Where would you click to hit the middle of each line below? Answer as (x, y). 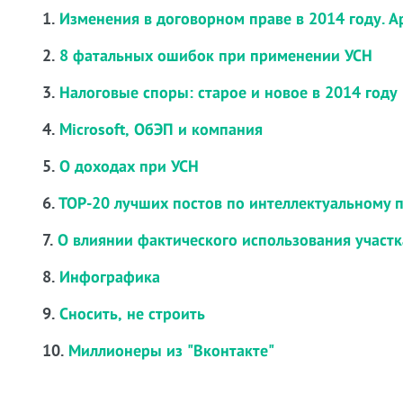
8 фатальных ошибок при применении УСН (216, 56)
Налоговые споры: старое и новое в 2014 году (228, 93)
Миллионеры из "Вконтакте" (174, 351)
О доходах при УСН (129, 166)
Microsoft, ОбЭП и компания (161, 130)
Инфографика (110, 277)
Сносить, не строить (132, 314)
